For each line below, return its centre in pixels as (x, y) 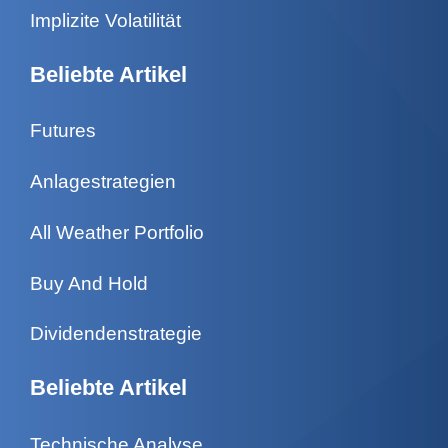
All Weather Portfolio (117, 232)
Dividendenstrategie (116, 334)
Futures (63, 131)
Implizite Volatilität (105, 20)
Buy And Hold (89, 283)
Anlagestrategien (103, 181)
